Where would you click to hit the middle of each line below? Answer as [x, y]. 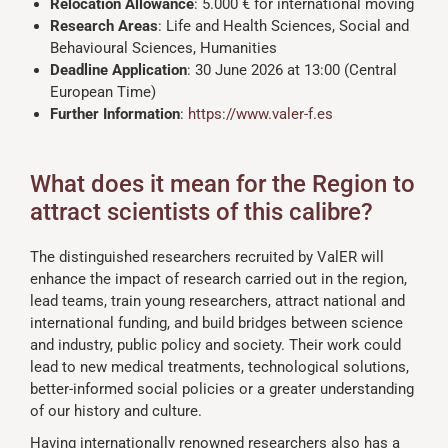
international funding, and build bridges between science [216, 323]
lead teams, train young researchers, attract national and [217, 301]
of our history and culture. [116, 411]
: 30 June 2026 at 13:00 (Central [292, 70]
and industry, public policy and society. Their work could [215, 345]
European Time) [103, 92]
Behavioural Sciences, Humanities [163, 48]
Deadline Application [118, 70]
